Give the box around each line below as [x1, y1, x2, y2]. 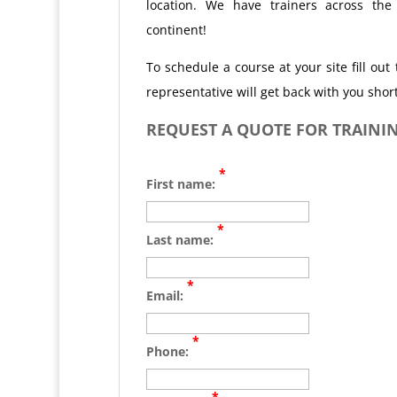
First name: [145, 175, 219, 192]
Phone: [145, 342, 192, 360]
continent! [145, 21, 206, 39]
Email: [145, 286, 187, 304]
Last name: [145, 230, 217, 248]
